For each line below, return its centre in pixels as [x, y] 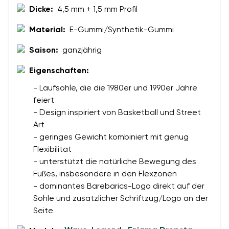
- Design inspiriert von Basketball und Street [117, 113]
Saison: [44, 51]
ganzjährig [82, 51]
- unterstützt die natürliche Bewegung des [115, 162]
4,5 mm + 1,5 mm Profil [97, 10]
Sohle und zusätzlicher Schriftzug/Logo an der [121, 199]
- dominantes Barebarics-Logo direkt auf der [119, 187]
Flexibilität [52, 150]
